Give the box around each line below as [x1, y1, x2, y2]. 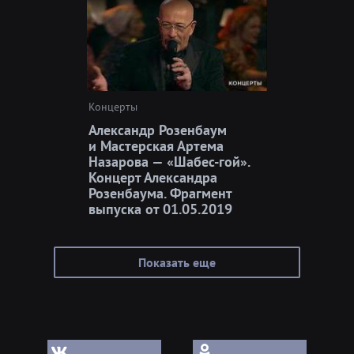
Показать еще [138, 254, 216, 270]
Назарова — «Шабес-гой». [88, 152, 250, 171]
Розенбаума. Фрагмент [88, 183, 232, 202]
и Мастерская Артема [88, 136, 224, 155]
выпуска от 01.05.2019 [88, 199, 232, 218]
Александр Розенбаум [88, 120, 227, 139]
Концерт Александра [88, 168, 217, 186]
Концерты [88, 99, 137, 114]
